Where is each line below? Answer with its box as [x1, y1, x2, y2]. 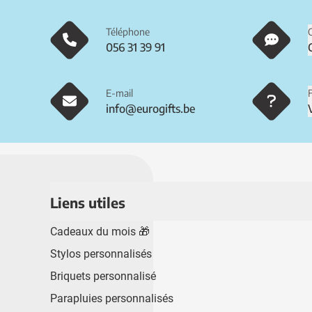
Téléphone [106, 25, 150, 38]
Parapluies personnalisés [50, 292, 173, 305]
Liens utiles [50, 194, 125, 211]
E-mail [106, 86, 133, 99]
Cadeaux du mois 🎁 [50, 225, 150, 238]
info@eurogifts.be [106, 101, 195, 116]
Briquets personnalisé [50, 270, 156, 283]
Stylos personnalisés [50, 247, 152, 260]
